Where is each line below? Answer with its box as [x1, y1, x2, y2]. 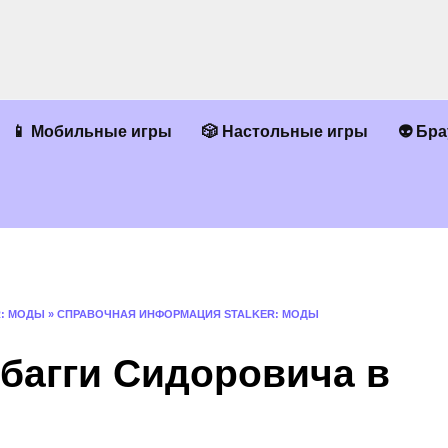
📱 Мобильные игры [11, 123, 172, 140]
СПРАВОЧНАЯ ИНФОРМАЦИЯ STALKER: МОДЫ [57, 308, 319, 320]
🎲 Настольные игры [202, 123, 368, 140]
